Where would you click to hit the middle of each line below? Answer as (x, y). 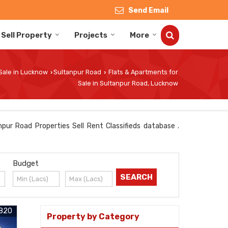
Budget (25, 163)
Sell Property (26, 35)
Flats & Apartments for (142, 72)
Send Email (148, 10)
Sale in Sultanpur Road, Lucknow (128, 83)
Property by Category (93, 216)
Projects (91, 35)
